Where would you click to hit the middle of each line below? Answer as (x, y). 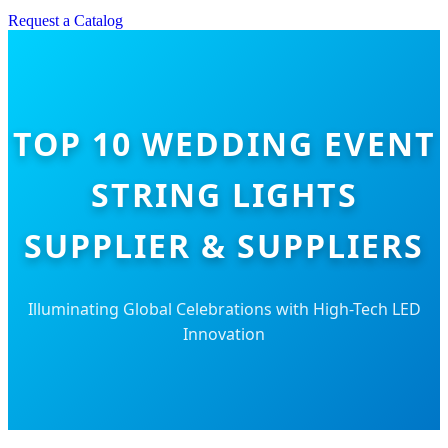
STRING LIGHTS (224, 195)
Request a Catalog (65, 20)
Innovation (224, 334)
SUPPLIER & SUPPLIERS (224, 246)
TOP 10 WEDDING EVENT (224, 144)
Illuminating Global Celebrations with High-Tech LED (224, 309)
